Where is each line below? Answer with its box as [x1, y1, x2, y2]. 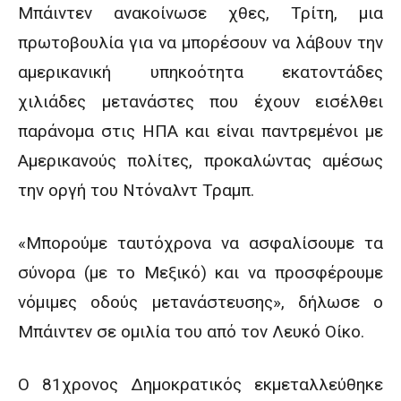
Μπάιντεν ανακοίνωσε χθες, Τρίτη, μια [18, 3, 383, 23]
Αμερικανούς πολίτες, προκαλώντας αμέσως [18, 150, 383, 171]
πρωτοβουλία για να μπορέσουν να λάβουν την [18, 32, 383, 53]
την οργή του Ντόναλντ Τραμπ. [18, 180, 254, 200]
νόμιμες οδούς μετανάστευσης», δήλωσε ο [18, 292, 383, 312]
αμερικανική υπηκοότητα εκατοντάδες [18, 62, 383, 82]
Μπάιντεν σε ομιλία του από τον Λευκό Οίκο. [18, 321, 364, 342]
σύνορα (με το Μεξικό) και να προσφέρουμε [18, 262, 383, 283]
